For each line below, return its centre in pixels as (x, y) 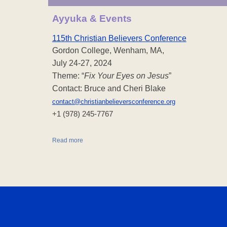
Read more (67, 140)
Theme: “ (68, 75)
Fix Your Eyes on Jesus (126, 75)
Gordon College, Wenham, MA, (108, 50)
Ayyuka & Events (92, 18)
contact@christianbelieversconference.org (113, 101)
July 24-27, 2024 (82, 63)
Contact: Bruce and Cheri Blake (109, 88)
